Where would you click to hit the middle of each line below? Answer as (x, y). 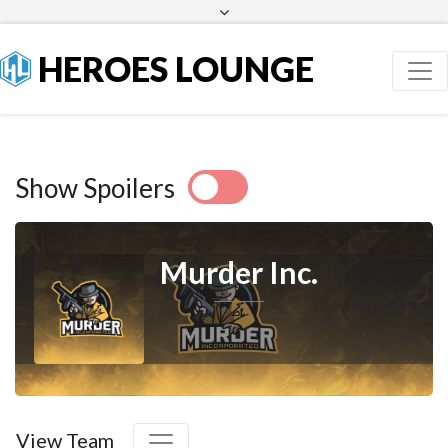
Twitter (286, 39)
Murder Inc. (239, 272)
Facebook (248, 39)
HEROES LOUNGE (173, 68)
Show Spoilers (95, 188)
